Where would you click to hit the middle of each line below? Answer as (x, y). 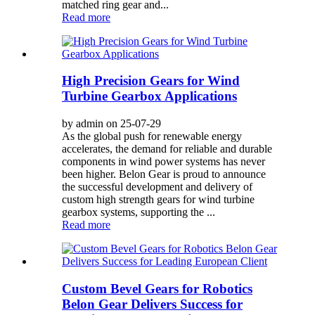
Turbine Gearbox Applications (149, 96)
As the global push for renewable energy (152, 136)
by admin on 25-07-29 (111, 124)
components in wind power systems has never (163, 162)
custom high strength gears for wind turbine (158, 200)
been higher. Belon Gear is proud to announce (164, 174)
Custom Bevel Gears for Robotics (157, 288)
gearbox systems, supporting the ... (139, 212)
